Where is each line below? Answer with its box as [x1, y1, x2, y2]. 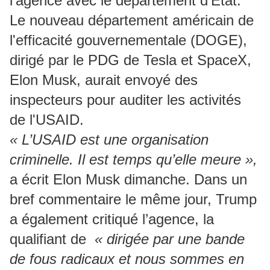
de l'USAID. [10, 111, 84, 128]
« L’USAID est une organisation [10, 131, 209, 148]
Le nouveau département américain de [10, 11, 254, 28]
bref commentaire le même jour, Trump [10, 190, 257, 207]
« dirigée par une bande [95, 230, 245, 247]
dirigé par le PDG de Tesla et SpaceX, [10, 51, 251, 68]
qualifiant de [10, 230, 95, 247]
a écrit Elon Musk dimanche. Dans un [10, 171, 247, 187]
